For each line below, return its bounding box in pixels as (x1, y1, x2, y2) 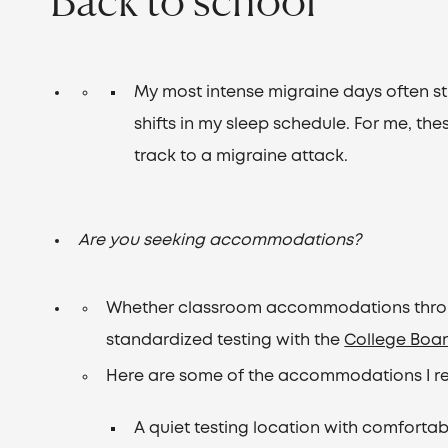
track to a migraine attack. (134, 149, 349, 164)
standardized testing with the (106, 333, 345, 348)
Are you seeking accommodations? (78, 233, 362, 248)
